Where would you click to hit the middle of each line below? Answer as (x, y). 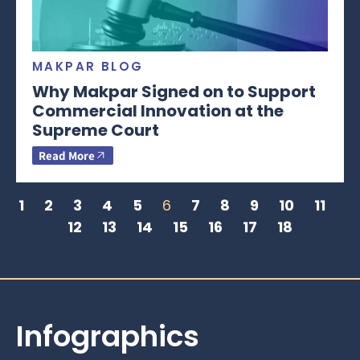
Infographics (108, 336)
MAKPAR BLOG (88, 66)
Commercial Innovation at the (158, 110)
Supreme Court (96, 130)
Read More (67, 155)
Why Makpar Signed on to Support (174, 91)
